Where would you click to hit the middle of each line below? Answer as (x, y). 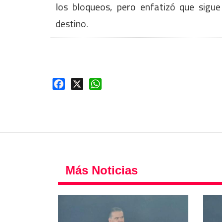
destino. (72, 23)
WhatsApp (120, 83)
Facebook (83, 83)
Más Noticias (102, 170)
